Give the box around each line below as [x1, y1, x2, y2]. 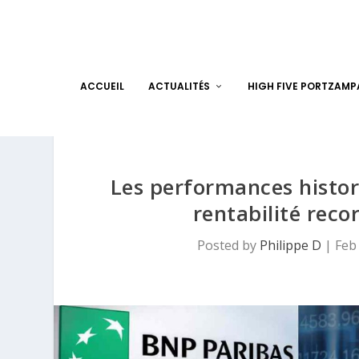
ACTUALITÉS [147, 79, 210, 93]
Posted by [196, 236, 260, 254]
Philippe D [259, 236, 321, 254]
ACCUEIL [79, 79, 124, 93]
